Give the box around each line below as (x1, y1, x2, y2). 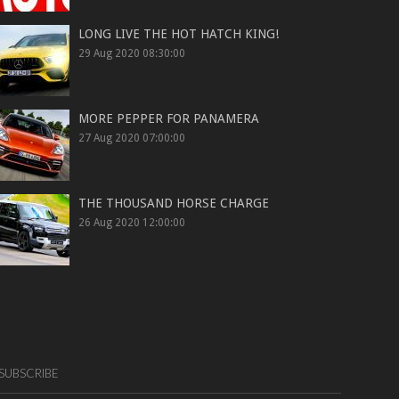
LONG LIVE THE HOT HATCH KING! (78, 27, 280, 41)
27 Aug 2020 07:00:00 (78, 132, 186, 144)
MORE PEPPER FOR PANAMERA (78, 111, 260, 126)
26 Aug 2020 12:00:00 (78, 216, 186, 229)
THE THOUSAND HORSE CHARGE (78, 196, 270, 210)
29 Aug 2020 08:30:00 (78, 47, 186, 60)
